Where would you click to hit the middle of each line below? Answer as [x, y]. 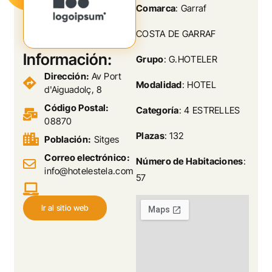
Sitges [105, 139]
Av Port [107, 76]
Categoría [158, 110]
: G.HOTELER [190, 59]
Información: [67, 59]
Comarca [156, 8]
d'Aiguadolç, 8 [73, 89]
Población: [68, 139]
